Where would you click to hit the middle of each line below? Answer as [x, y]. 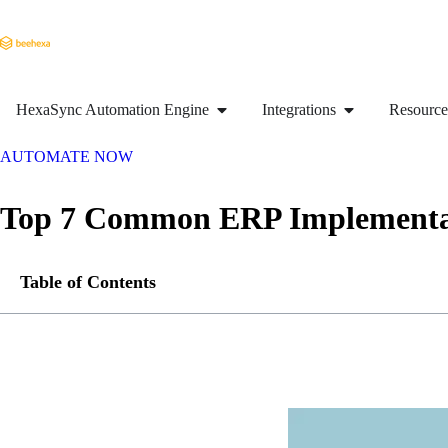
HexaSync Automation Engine [112, 109]
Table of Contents [88, 282]
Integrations [299, 109]
